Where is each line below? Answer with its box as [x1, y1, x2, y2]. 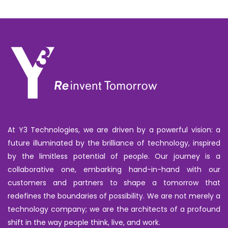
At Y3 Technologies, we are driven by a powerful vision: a [8, 125, 220, 135]
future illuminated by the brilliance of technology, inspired [8, 138, 220, 149]
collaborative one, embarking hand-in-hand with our [8, 164, 220, 175]
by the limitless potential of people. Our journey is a [8, 151, 220, 162]
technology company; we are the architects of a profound [8, 204, 220, 215]
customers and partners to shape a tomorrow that [8, 178, 220, 188]
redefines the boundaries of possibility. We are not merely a [8, 191, 220, 202]
